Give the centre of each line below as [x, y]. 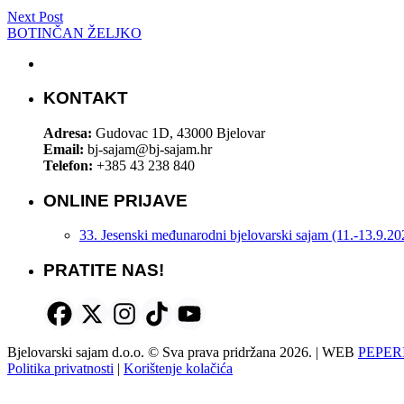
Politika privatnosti [60, 368]
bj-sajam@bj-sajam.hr [148, 149]
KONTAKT [86, 98]
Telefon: [68, 165]
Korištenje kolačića [178, 368]
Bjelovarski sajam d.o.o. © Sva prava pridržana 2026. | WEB [183, 352]
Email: [64, 149]
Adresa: [68, 133]
